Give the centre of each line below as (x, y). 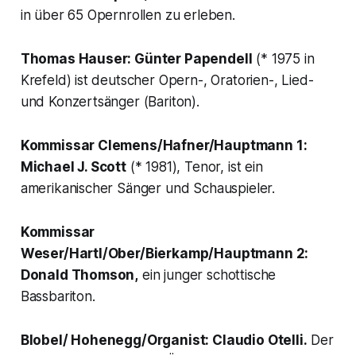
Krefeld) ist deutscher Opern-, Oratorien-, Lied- (167, 81)
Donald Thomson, (79, 275)
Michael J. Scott (73, 167)
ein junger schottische (207, 275)
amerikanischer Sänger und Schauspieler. (148, 189)
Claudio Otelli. (258, 341)
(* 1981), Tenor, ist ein (194, 167)
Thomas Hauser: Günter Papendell (136, 59)
